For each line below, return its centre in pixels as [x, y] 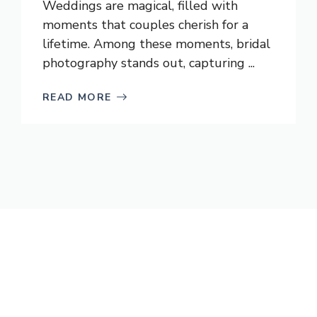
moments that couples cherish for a [145, 24]
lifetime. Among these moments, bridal [156, 44]
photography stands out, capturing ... [149, 63]
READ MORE [77, 97]
